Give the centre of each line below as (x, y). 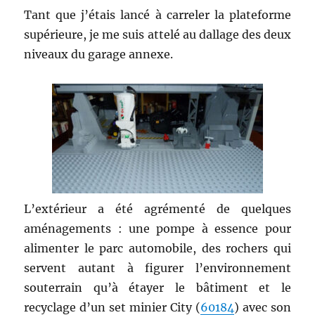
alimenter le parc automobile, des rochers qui (157, 249)
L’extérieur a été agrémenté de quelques (157, 209)
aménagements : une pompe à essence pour (157, 229)
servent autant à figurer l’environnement (157, 268)
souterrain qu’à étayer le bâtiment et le (157, 288)
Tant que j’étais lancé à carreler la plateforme (157, 15)
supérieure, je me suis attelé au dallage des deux (157, 35)
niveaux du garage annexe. (99, 54)
